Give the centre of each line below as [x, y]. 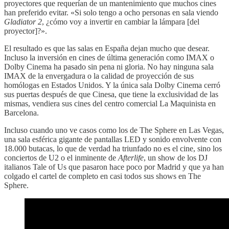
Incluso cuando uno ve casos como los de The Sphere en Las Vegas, [114, 130]
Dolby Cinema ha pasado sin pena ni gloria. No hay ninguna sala [109, 66]
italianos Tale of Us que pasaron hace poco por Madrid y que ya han [114, 167]
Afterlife [131, 157]
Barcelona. [21, 112]
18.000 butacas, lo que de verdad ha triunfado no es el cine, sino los [113, 148]
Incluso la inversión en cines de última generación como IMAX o [109, 57]
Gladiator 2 [23, 21]
